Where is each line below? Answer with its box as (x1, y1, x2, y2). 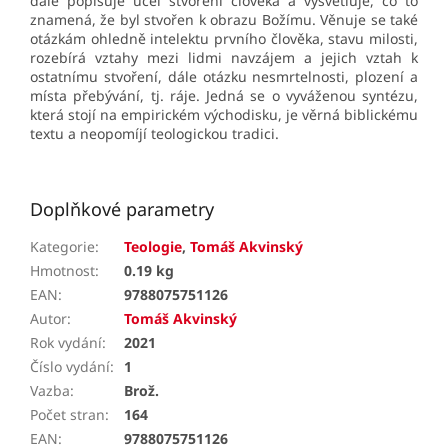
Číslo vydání (30, 357, 110, 377)
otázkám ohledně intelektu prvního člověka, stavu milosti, (30, 29, 418, 49)
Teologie (124, 237, 182, 257)
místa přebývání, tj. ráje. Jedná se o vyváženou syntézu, (30, 86, 418, 106)
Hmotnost (30, 261, 95, 281)
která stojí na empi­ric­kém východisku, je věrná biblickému (30, 105, 418, 125)
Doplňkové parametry (30, 197, 214, 222)
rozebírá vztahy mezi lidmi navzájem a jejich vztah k (30, 48, 418, 68)
